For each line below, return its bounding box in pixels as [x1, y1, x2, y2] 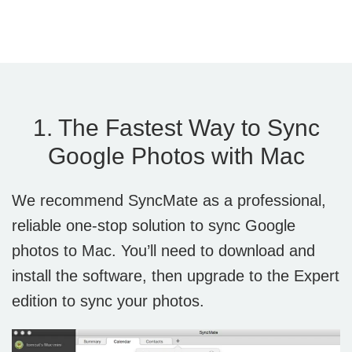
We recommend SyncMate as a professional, [12, 191, 326, 209]
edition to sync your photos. [12, 291, 204, 310]
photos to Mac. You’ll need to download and [12, 241, 315, 259]
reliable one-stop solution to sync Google [12, 216, 295, 234]
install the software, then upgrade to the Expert [12, 266, 339, 284]
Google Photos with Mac [47, 142, 305, 169]
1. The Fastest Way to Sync [32, 114, 320, 141]
